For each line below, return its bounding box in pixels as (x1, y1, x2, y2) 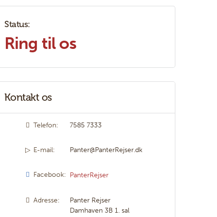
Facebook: (33, 170, 66, 179)
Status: (4, 18, 30, 30)
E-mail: (33, 145, 55, 154)
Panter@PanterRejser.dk (70, 145, 143, 154)
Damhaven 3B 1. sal (70, 206, 130, 215)
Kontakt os (4, 91, 52, 103)
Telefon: (33, 121, 59, 129)
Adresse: (33, 196, 60, 204)
